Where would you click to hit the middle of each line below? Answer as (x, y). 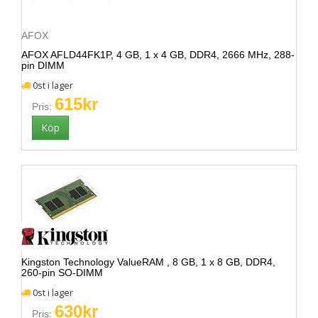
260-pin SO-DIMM (62, 273)
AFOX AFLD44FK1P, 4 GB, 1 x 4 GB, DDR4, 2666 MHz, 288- (158, 55)
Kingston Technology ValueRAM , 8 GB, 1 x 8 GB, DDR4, (148, 262)
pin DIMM (43, 65)
